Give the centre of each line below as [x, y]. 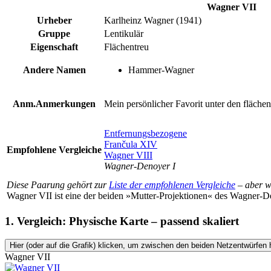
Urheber [54, 21]
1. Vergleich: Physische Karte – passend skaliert [122, 221]
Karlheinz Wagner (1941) [153, 21]
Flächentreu [126, 47]
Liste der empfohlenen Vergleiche [172, 185]
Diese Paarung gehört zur [58, 185]
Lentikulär [124, 34]
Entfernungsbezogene [145, 134]
